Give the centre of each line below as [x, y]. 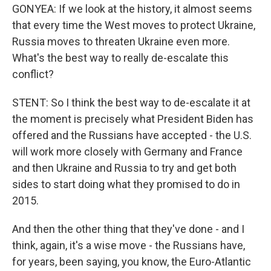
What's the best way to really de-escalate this [120, 58]
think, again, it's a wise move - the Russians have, [129, 245]
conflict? [33, 74]
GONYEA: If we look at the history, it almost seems [132, 9]
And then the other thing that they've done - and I [128, 229]
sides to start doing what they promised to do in [126, 184]
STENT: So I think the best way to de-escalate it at [131, 103]
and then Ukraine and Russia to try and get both [124, 168]
